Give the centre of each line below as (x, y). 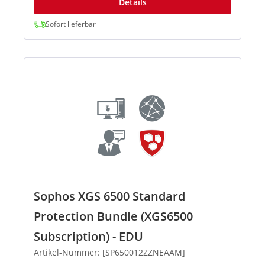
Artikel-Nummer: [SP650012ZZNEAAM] (109, 253)
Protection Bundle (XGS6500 (113, 216)
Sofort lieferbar (71, 24)
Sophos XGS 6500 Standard (109, 196)
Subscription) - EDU (88, 237)
